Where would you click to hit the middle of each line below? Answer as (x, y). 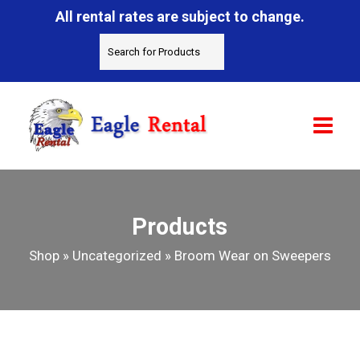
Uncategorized (117, 255)
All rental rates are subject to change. (180, 17)
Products (180, 226)
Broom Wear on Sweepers (252, 255)
